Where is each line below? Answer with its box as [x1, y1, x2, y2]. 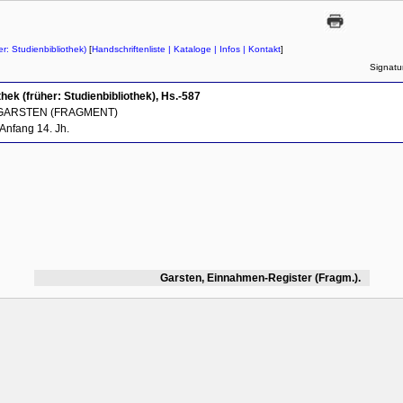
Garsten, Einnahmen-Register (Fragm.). [159, 271, 361, 284]
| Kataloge [166, 43, 211, 54]
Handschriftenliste [92, 43, 166, 54]
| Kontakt [240, 43, 281, 54]
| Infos [211, 43, 240, 54]
